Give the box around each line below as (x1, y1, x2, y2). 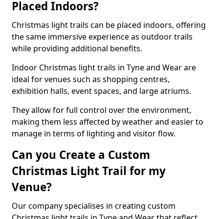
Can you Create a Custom (12, 147, 150, 162)
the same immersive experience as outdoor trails (12, 31, 193, 42)
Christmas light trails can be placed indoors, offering (12, 20, 206, 30)
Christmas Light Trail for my (12, 163, 166, 178)
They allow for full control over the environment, (12, 105, 191, 115)
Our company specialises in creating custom (12, 200, 175, 211)
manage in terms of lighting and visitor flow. (12, 128, 175, 139)
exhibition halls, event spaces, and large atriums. (12, 86, 193, 96)
